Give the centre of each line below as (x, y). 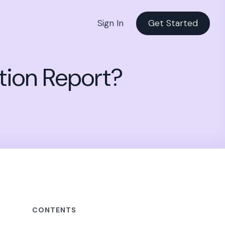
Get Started (173, 23)
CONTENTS (54, 210)
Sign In (110, 23)
